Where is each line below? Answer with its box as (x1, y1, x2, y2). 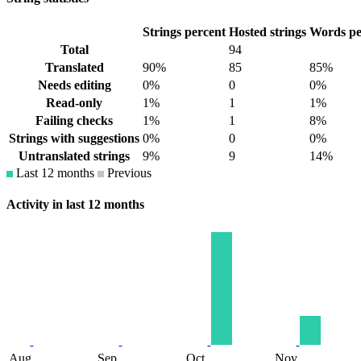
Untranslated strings (19, 149, 130, 164)
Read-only (46, 96, 102, 110)
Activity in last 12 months (6, 197, 144, 212)
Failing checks (35, 114, 113, 128)
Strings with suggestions (9, 131, 139, 146)
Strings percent (143, 25, 226, 39)
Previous (104, 166, 151, 180)
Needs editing (37, 78, 111, 93)
